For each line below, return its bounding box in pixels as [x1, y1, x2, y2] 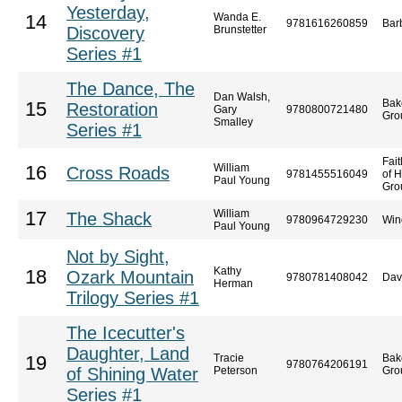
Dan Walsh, [214, 91, 270, 103]
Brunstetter [214, 23, 267, 36]
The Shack [66, 209, 152, 229]
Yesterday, [66, 3, 150, 22]
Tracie [214, 352, 244, 364]
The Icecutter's [66, 323, 185, 343]
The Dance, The [66, 79, 195, 99]
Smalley [214, 116, 253, 128]
